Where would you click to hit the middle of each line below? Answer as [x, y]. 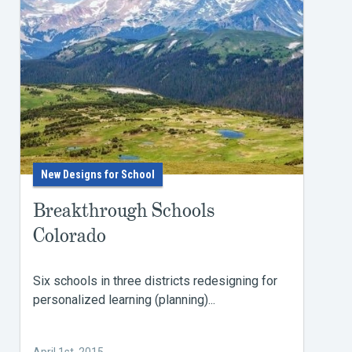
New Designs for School [98, 174]
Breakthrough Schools [124, 210]
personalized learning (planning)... [124, 300]
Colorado [70, 235]
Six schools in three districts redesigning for [155, 281]
